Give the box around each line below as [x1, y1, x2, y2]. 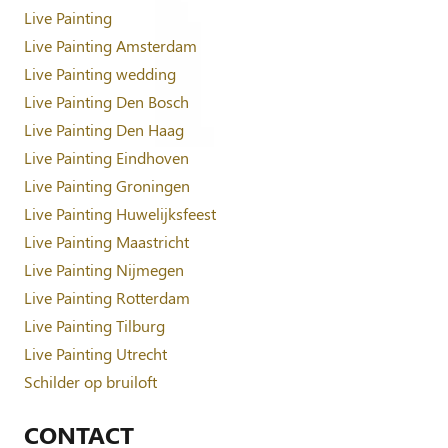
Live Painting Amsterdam [24, 34, 197, 56]
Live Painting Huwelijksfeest [24, 202, 216, 224]
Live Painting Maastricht [24, 230, 189, 252]
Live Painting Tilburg [24, 314, 165, 336]
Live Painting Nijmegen [24, 258, 184, 280]
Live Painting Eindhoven [24, 146, 189, 168]
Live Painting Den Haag [24, 118, 184, 140]
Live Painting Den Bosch [24, 90, 189, 112]
